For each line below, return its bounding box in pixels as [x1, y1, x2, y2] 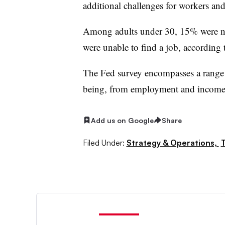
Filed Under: [82, 138, 125, 148]
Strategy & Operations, [126, 138, 219, 148]
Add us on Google [90, 116, 154, 125]
